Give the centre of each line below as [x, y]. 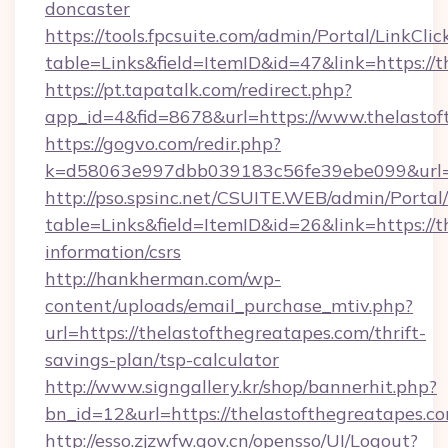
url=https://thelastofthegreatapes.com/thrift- [235, 332]
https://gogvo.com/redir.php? [163, 143]
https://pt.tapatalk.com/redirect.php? [198, 89]
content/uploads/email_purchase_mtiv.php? [229, 305]
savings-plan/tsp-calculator [162, 359]
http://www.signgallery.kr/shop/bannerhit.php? [241, 386]
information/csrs [113, 251]
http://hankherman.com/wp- [163, 278]
